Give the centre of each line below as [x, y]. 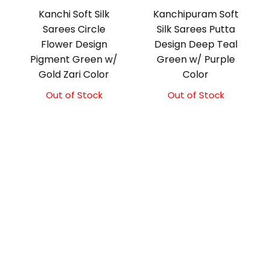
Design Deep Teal [196, 45]
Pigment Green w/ [74, 60]
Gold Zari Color [74, 75]
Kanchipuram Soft [196, 14]
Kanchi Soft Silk [74, 14]
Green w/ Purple [196, 60]
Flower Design [74, 45]
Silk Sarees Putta [196, 30]
